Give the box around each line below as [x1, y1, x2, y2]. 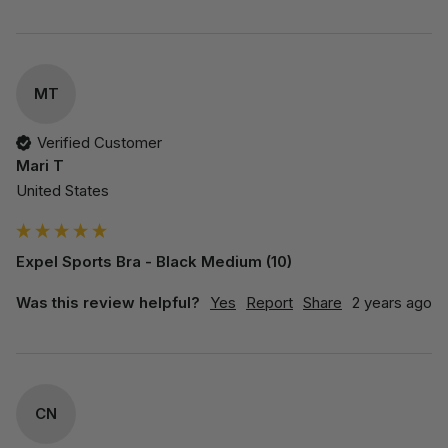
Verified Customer [36, 133, 162, 153]
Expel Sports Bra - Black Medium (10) [16, 252, 292, 272]
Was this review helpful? [16, 293, 200, 313]
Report [246, 293, 293, 313]
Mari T [16, 155, 64, 175]
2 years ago [352, 293, 432, 313]
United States [16, 181, 109, 201]
